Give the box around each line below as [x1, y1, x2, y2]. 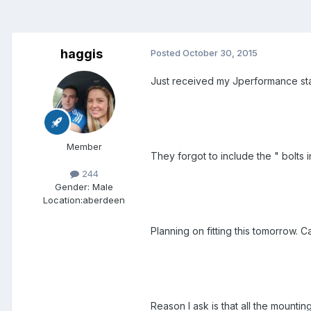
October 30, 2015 [183, 47, 258, 59]
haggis [60, 47, 103, 62]
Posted [151, 47, 183, 59]
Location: [43, 194, 83, 206]
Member [66, 141, 102, 153]
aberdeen [83, 194, 125, 206]
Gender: [55, 181, 90, 193]
